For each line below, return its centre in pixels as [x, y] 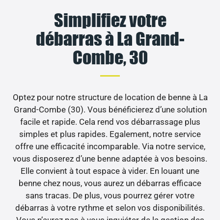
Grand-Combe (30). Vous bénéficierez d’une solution [110, 110]
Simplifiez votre [110, 20]
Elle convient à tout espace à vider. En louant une [110, 171]
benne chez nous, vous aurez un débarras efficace [110, 183]
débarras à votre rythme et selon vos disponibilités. [110, 208]
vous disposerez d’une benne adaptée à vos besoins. [110, 159]
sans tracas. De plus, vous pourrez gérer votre [110, 196]
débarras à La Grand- [110, 39]
